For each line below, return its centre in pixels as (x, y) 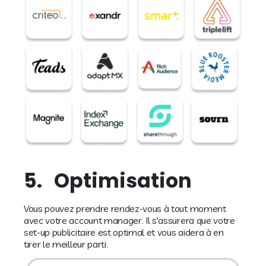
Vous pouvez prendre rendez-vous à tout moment (125, 208)
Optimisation (123, 180)
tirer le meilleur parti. (66, 244)
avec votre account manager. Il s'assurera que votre (129, 220)
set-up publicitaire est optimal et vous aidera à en (124, 232)
